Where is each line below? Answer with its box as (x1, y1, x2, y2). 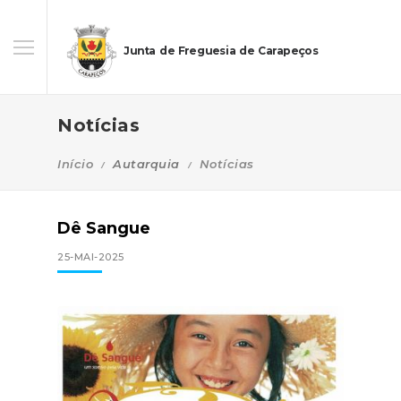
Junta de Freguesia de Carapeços (123, 44, 319, 58)
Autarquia (113, 157, 180, 171)
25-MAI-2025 (57, 251, 124, 263)
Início (57, 157, 93, 171)
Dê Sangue (57, 218, 150, 238)
